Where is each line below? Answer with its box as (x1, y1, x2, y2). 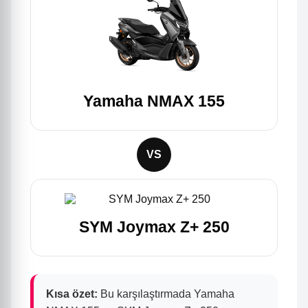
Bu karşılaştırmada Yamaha (98, 288, 234, 300)
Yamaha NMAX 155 (83, 92, 225, 111)
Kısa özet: (46, 288, 98, 300)
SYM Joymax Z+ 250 (78, 218, 230, 236)
